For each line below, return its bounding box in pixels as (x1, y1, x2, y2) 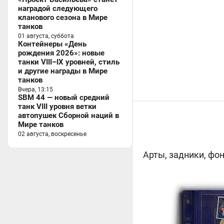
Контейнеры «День (18, 39, 86, 48)
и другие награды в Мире (18, 66, 107, 75)
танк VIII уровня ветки (18, 102, 96, 111)
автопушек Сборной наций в (18, 111, 119, 120)
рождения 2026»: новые (18, 48, 104, 57)
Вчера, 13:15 (18, 86, 53, 93)
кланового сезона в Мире (18, 13, 107, 22)
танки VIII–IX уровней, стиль (18, 57, 119, 66)
